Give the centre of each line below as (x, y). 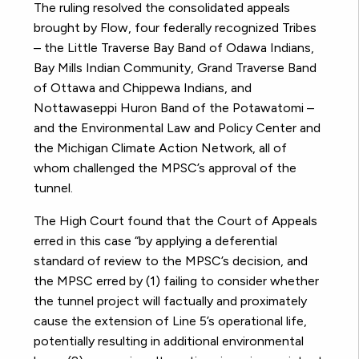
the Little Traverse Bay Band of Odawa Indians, (179, 48)
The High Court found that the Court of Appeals (175, 221)
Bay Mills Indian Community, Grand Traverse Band (175, 68)
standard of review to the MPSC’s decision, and (171, 261)
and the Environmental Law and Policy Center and (177, 128)
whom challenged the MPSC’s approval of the (165, 168)
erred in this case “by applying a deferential (155, 241)
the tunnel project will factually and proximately (170, 301)
